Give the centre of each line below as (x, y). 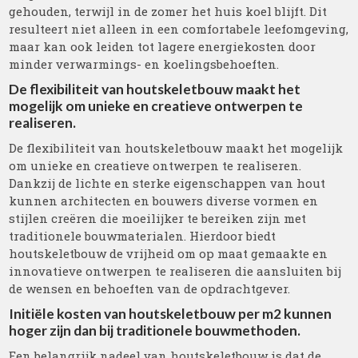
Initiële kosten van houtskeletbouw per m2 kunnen (171, 314)
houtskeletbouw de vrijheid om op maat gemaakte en (169, 253)
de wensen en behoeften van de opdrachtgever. (150, 288)
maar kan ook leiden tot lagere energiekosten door (163, 46)
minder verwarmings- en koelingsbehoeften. (144, 64)
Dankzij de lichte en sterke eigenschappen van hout (167, 183)
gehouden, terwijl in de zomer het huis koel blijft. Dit (168, 11)
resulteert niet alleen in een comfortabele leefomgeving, (179, 29)
